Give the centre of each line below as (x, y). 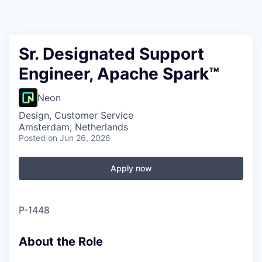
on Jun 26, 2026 (79, 138)
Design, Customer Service (76, 115)
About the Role (61, 242)
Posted (32, 138)
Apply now (131, 168)
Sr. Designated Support (111, 54)
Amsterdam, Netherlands (73, 127)
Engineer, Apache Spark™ (119, 74)
